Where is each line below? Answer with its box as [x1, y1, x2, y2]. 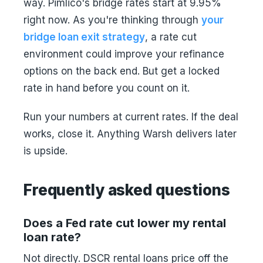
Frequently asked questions [23, 181, 230, 199]
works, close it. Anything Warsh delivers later [23, 128, 237, 140]
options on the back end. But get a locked [23, 65, 220, 77]
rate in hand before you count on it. [23, 82, 190, 94]
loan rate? [23, 230, 81, 244]
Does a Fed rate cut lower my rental [23, 216, 226, 230]
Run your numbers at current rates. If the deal [23, 111, 238, 123]
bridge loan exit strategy [23, 31, 145, 43]
